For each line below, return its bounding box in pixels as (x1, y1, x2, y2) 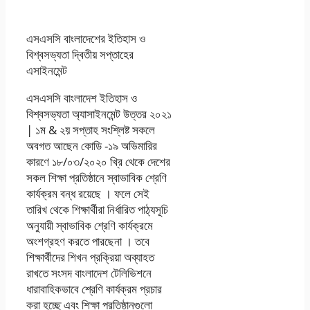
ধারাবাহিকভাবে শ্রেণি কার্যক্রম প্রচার (26, 281, 162, 298)
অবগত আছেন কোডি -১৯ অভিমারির (26, 138, 157, 154)
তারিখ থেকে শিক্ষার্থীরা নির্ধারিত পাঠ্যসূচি (26, 201, 168, 218)
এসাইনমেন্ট (26, 62, 67, 79)
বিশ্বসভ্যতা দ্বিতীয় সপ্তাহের (26, 46, 134, 63)
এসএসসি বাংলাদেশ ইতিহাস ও (26, 90, 137, 107)
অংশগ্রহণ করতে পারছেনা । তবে (26, 233, 149, 250)
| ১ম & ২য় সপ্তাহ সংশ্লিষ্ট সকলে (26, 122, 155, 138)
